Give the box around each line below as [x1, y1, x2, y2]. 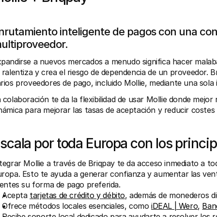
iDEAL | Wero [151, 201, 198, 211]
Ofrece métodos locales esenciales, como [2, 201, 152, 211]
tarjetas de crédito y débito [30, 190, 125, 200]
